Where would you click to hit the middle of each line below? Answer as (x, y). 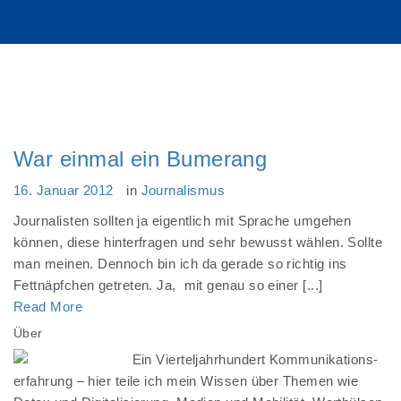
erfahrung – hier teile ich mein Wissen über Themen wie (186, 381)
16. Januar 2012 (64, 190)
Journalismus (183, 190)
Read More (48, 307)
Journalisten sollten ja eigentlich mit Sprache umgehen (183, 221)
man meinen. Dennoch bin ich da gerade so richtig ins (180, 264)
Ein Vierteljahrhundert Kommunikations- (255, 359)
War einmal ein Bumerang (141, 159)
